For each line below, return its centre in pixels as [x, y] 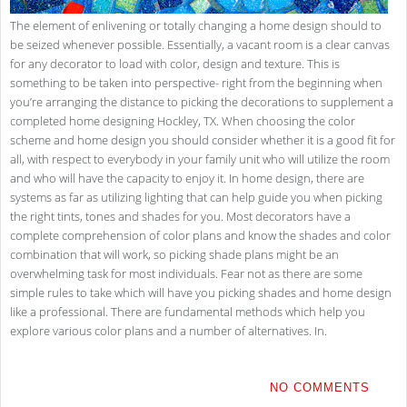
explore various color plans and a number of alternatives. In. [169, 331]
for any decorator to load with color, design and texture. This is [175, 64]
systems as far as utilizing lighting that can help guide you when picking [196, 198]
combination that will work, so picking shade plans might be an [174, 255]
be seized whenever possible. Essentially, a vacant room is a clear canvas [200, 45]
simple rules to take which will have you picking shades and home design [201, 293]
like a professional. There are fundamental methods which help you [188, 312]
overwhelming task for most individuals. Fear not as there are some [186, 274]
